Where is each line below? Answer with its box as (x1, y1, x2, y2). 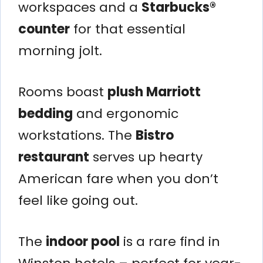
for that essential (70, 19, 186, 38)
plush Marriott (107, 82, 201, 101)
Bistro (136, 126, 174, 144)
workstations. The (18, 126, 136, 144)
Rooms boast (18, 82, 107, 101)
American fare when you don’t (18, 169, 218, 188)
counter (18, 19, 70, 38)
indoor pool (46, 232, 120, 251)
